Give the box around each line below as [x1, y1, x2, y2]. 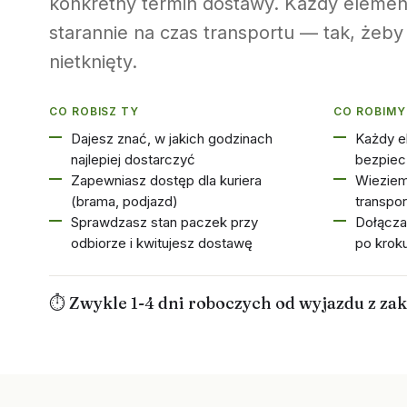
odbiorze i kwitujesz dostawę [70, 234, 253, 252]
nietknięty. [48, 51, 137, 73]
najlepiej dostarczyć [70, 151, 195, 168]
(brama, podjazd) [70, 193, 178, 210]
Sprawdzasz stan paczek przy [70, 213, 258, 231]
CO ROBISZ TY [48, 104, 140, 118]
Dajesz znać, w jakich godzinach [70, 130, 273, 147]
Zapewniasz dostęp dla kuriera [70, 172, 262, 189]
